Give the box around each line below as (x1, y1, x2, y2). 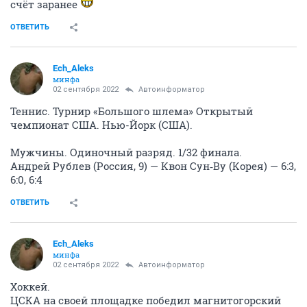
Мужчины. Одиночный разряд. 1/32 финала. (10, 145, 242, 159)
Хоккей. (10, 279, 50, 293)
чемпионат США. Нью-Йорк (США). (10, 117, 193, 132)
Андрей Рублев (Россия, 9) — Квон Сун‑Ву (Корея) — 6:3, (10, 158, 296, 173)
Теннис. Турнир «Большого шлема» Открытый (10, 103, 253, 118)
